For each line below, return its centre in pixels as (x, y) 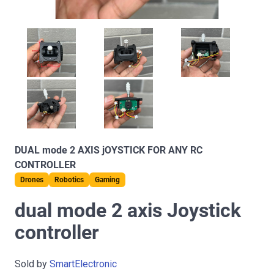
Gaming (107, 180)
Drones (32, 180)
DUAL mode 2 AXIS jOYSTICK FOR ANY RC (109, 150)
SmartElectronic (83, 264)
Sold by (32, 264)
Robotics (69, 180)
